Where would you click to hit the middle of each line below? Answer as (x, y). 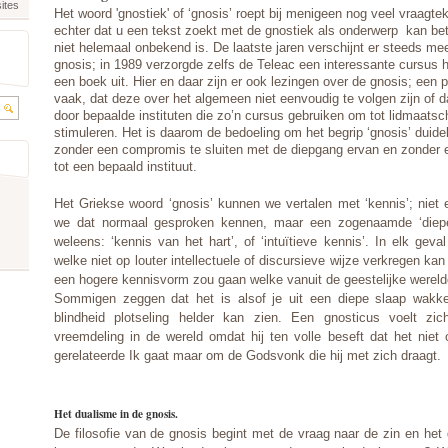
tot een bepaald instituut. (125, 166)
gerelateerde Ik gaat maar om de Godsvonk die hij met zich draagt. (247, 355)
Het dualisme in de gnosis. (116, 413)
